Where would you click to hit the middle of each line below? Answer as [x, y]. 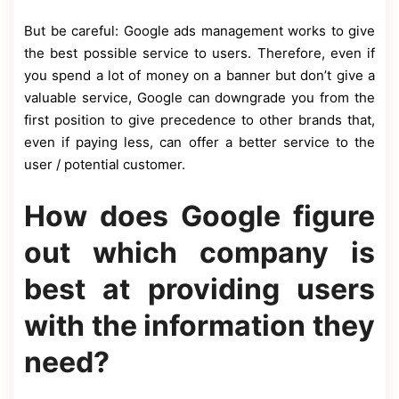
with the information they [199, 326]
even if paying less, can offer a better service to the [199, 142]
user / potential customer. [105, 165]
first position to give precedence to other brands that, [199, 120]
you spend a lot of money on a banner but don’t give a [199, 76]
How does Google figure [199, 216]
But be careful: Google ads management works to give [199, 31]
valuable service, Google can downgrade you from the [199, 98]
